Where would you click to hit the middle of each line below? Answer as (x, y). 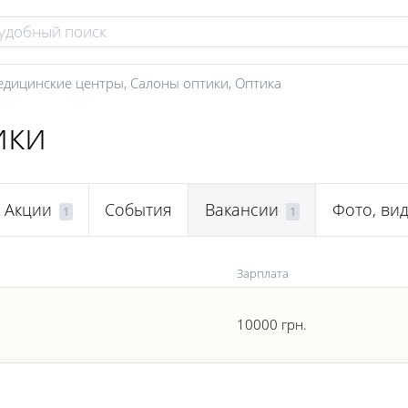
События (138, 210)
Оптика (258, 83)
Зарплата (263, 273)
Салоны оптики (179, 83)
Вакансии (241, 210)
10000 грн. (272, 324)
